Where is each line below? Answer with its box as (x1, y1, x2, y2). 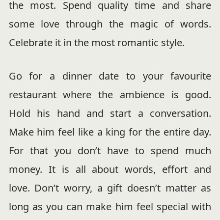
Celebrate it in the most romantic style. (8, 35, 185, 49)
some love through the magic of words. (8, 17, 212, 30)
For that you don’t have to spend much (8, 143, 212, 157)
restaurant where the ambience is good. (8, 87, 212, 101)
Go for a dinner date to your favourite (8, 69, 212, 82)
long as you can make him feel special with (8, 199, 212, 213)
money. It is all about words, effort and (8, 162, 212, 176)
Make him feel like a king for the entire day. (8, 125, 212, 138)
